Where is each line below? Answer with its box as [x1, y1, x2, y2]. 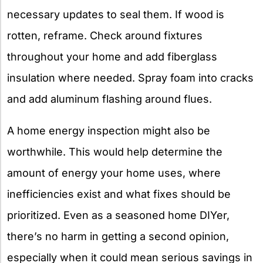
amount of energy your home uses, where [7, 166, 221, 179]
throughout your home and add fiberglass [7, 50, 217, 63]
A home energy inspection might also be [7, 124, 210, 137]
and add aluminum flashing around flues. [7, 92, 212, 105]
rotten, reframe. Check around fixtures [7, 29, 203, 42]
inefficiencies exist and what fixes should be [7, 187, 231, 200]
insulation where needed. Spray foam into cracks [7, 71, 254, 84]
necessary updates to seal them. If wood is [7, 8, 224, 21]
